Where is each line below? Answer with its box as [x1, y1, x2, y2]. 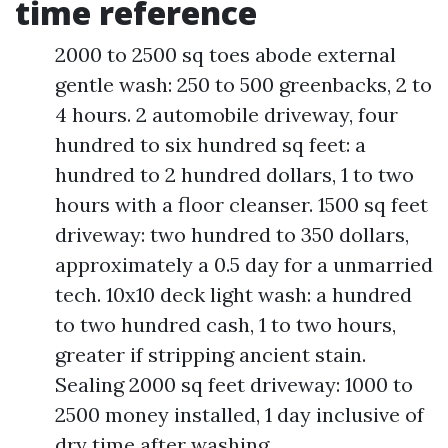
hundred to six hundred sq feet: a [55, 132, 366, 157]
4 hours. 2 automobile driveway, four [55, 102, 398, 127]
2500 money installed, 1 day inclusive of [55, 402, 424, 427]
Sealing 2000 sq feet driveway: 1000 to [55, 372, 413, 397]
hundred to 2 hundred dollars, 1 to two [55, 162, 414, 187]
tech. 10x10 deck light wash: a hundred [55, 282, 412, 307]
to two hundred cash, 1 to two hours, [55, 312, 396, 337]
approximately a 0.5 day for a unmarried [55, 252, 433, 277]
